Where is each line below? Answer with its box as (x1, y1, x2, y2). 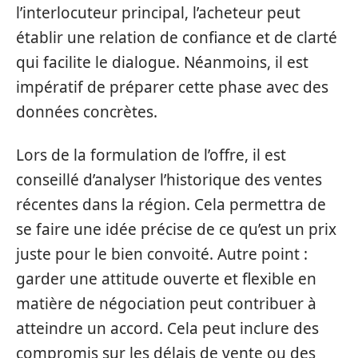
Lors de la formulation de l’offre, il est (16, 144, 286, 165)
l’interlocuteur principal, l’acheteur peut (16, 2, 300, 23)
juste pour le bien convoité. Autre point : (16, 243, 308, 265)
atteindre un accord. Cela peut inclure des (16, 317, 319, 339)
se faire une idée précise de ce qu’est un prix (16, 218, 336, 240)
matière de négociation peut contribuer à (16, 292, 316, 314)
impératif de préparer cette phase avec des (16, 77, 328, 97)
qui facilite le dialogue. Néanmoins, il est (16, 52, 308, 73)
